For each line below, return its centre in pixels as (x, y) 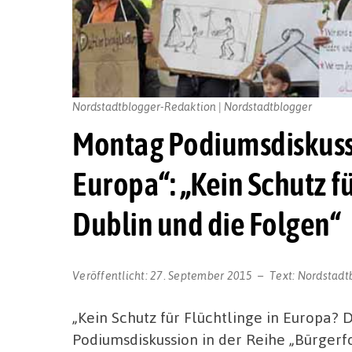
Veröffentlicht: (111, 275)
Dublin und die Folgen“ (206, 224)
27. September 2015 (202, 275)
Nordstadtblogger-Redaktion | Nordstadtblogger (192, 106)
